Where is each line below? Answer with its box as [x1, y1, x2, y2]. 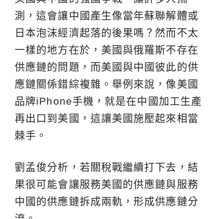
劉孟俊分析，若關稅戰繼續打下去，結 [15, 161, 198, 173]
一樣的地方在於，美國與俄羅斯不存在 [15, 44, 198, 55]
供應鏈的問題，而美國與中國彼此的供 [15, 61, 198, 72]
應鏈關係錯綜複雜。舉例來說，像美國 [15, 78, 198, 89]
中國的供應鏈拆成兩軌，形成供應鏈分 [15, 195, 198, 207]
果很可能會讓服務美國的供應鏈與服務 [15, 178, 198, 190]
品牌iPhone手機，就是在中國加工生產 [15, 95, 202, 107]
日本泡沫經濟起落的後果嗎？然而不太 [15, 26, 198, 38]
